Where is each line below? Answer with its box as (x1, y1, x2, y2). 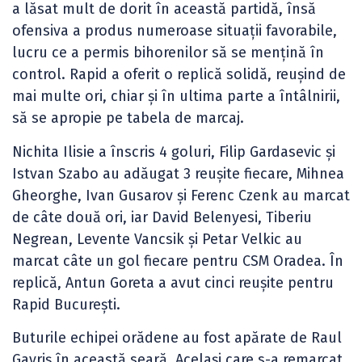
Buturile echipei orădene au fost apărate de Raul (12, 329, 342, 347)
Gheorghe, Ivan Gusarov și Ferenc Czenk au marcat (12, 186, 350, 204)
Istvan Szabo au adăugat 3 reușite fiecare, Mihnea (12, 164, 344, 183)
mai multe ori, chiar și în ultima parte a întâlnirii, (12, 87, 340, 106)
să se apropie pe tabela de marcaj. (12, 109, 244, 128)
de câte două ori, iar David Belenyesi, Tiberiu (12, 208, 312, 226)
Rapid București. (12, 295, 120, 314)
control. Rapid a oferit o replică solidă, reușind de (12, 65, 346, 84)
